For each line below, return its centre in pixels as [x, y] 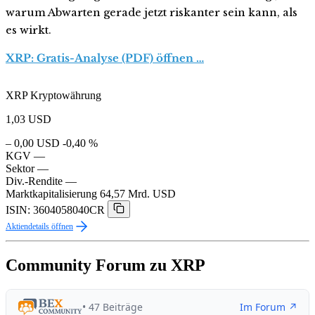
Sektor [20, 169]
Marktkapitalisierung [51, 194]
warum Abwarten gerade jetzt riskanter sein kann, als [152, 13]
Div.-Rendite [34, 181]
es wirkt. [28, 30]
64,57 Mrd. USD [138, 194]
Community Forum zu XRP [105, 265]
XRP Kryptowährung [53, 96]
